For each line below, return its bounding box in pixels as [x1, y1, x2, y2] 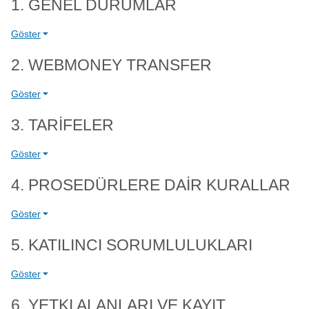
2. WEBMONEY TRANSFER [11, 57, 212, 74]
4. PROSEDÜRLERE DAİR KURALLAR [11, 177, 290, 194]
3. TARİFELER [11, 117, 114, 134]
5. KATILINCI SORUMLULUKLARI [11, 237, 252, 254]
